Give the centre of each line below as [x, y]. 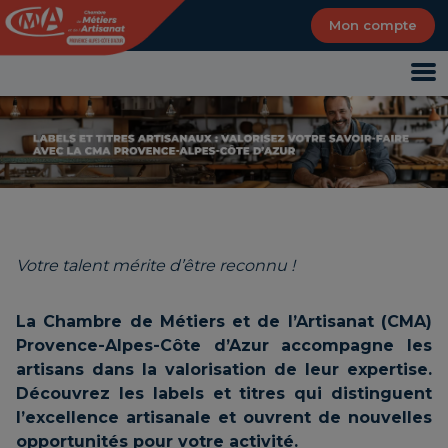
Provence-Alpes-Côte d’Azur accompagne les [224, 346]
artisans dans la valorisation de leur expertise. [224, 370]
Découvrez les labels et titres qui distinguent [224, 394]
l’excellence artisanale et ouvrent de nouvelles [224, 418]
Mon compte [373, 25]
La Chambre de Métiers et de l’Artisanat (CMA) [224, 322]
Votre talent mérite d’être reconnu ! [155, 266]
